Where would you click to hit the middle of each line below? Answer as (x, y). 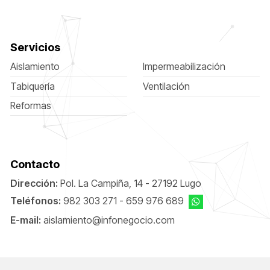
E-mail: (25, 220)
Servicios (35, 47)
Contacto (35, 164)
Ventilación (166, 86)
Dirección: (34, 183)
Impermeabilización (184, 67)
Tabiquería (32, 86)
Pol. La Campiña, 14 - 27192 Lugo (130, 183)
